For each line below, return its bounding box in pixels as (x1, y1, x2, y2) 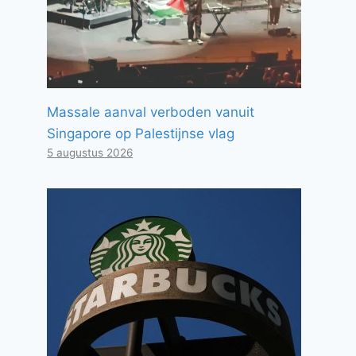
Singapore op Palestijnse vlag (47, 126, 235, 141)
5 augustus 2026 (47, 146, 133, 159)
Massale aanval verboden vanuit (47, 104, 255, 120)
